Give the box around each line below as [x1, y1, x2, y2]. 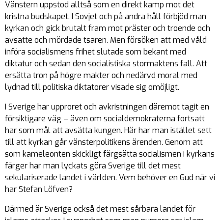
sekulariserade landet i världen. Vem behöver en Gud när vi [5, 172, 215, 183]
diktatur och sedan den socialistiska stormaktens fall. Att [5, 58, 207, 69]
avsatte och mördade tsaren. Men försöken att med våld [5, 35, 207, 45]
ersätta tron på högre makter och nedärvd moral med [5, 70, 197, 81]
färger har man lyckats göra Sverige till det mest [5, 161, 181, 171]
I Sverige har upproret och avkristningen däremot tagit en [5, 102, 209, 112]
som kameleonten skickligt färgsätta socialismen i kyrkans [5, 149, 215, 159]
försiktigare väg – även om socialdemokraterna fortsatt [5, 113, 205, 124]
